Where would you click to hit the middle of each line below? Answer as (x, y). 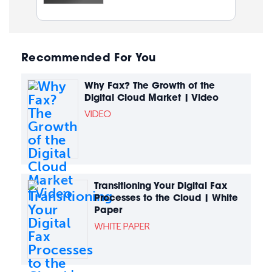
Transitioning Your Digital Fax (161, 186)
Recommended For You (89, 58)
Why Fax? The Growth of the (149, 86)
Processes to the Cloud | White (166, 198)
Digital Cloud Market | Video (151, 98)
